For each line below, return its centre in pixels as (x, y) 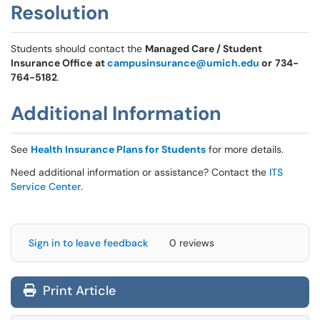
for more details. (245, 149)
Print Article (77, 291)
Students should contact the (78, 49)
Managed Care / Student (204, 49)
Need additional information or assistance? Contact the (140, 172)
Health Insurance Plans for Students (118, 149)
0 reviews (192, 243)
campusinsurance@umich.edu (183, 63)
